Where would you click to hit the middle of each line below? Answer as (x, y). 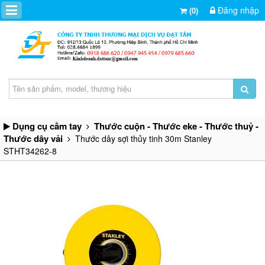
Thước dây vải (33, 138)
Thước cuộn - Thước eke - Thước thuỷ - (176, 126)
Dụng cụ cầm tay (47, 126)
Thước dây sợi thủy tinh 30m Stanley (141, 138)
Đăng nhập (237, 10)
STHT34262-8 (30, 151)
